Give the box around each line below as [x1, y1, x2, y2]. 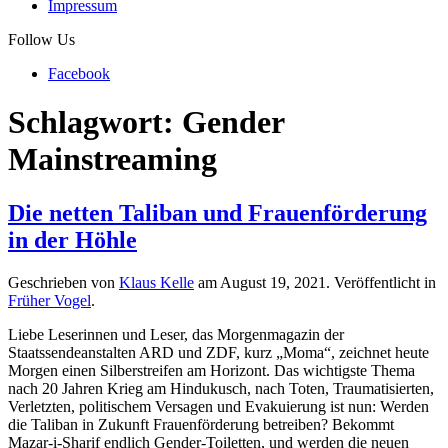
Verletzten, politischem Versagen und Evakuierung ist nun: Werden [8, 397, 429, 415]
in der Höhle [8, 226, 137, 253]
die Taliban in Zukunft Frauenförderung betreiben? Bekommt [8, 415, 394, 433]
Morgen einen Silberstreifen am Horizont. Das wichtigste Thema [8, 361, 415, 379]
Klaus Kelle [119, 273, 194, 291]
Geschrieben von [8, 273, 119, 291]
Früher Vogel [8, 291, 91, 309]
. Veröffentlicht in [326, 273, 436, 291]
